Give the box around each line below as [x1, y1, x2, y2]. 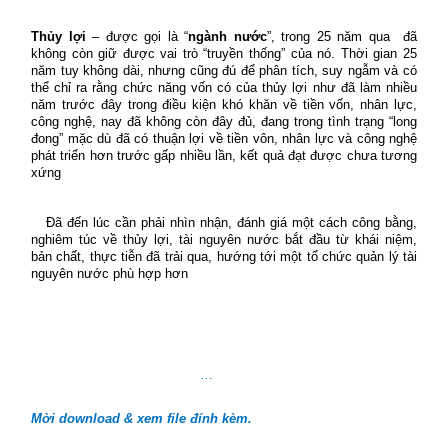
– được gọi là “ [85, 29, 189, 44]
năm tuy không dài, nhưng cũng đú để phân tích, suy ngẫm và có [31, 63, 417, 78]
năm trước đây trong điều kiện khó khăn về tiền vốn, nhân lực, [31, 97, 417, 112]
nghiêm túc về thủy [31, 232, 148, 247]
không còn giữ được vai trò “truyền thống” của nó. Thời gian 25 [31, 46, 417, 61]
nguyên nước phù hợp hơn [31, 266, 188, 281]
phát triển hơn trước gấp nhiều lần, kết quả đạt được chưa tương [31, 148, 417, 163]
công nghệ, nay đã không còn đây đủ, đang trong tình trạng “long [31, 114, 417, 129]
